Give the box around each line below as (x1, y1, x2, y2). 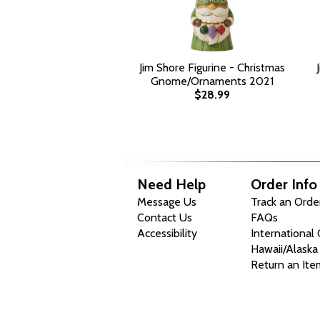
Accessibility (137, 226, 197, 240)
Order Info (251, 176, 318, 193)
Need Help (137, 176, 206, 193)
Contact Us (137, 211, 192, 224)
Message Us (137, 195, 196, 209)
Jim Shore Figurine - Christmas (139, 61, 285, 74)
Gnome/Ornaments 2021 (151, 74, 274, 88)
